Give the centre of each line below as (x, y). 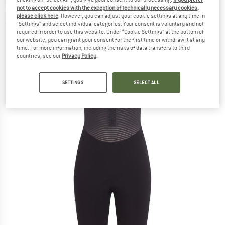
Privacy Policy (79, 55)
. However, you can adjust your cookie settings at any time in (132, 15)
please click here (38, 15)
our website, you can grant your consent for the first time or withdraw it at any (111, 39)
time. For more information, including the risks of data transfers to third (103, 47)
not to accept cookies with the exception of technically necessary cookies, (108, 7)
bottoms (24, 9)
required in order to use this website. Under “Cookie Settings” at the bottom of (110, 31)
